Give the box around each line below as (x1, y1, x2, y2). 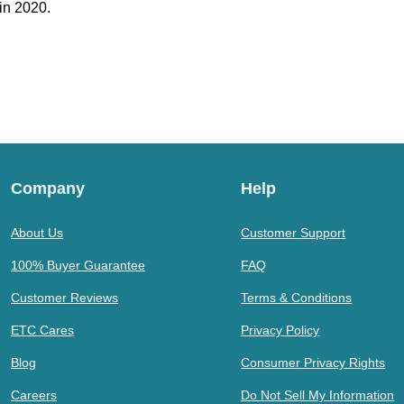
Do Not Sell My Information (241, 387, 395, 402)
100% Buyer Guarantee (11, 257, 145, 272)
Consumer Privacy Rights (241, 354, 386, 370)
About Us (11, 225, 63, 240)
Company (11, 179, 85, 197)
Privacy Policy (241, 322, 320, 337)
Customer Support (241, 225, 346, 240)
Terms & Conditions (241, 289, 353, 305)
